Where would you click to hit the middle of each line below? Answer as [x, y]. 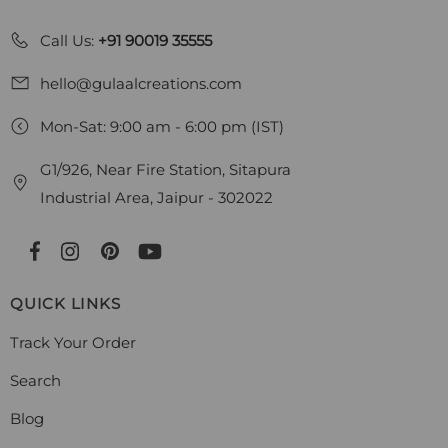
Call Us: [67, 41]
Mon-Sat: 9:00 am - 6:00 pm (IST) [162, 127]
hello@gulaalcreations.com [141, 84]
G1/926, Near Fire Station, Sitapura [165, 170]
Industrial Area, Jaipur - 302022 [156, 198]
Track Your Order [73, 343]
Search [35, 381]
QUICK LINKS [65, 304]
